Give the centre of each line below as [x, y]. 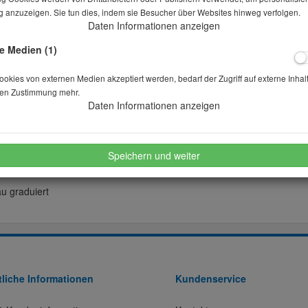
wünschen [115, 91]
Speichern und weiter [154, 155]
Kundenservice [211, 278]
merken [56, 91]
